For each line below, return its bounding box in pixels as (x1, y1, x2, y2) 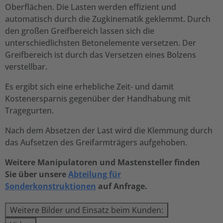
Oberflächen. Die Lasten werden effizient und (5, 1, 176, 12)
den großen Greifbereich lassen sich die (5, 25, 154, 36)
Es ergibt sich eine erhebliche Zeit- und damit (5, 81, 174, 92)
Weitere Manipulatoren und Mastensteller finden (5, 157, 200, 168)
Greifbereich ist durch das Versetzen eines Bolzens (5, 49, 196, 60)
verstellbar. (5, 61, 49, 72)
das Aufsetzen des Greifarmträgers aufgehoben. (5, 137, 189, 148)
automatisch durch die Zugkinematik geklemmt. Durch (5, 13, 211, 24)
